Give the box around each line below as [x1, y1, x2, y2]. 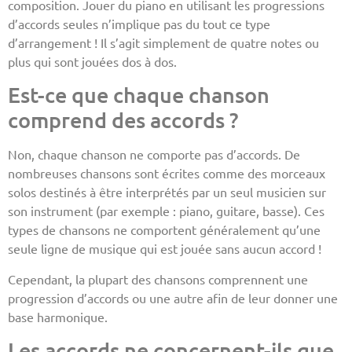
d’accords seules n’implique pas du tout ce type [8, 15, 270, 31]
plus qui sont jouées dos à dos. [8, 53, 177, 69]
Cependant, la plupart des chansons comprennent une [8, 270, 308, 287]
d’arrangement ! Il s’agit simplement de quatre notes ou [8, 34, 319, 50]
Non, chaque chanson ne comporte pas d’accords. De [8, 146, 300, 163]
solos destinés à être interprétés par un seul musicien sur [8, 184, 326, 200]
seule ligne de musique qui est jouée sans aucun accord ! [8, 240, 321, 257]
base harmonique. [8, 308, 108, 324]
